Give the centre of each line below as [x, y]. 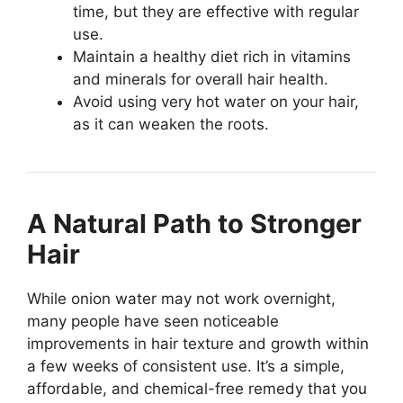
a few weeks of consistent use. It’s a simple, [186, 367]
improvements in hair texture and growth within [198, 344]
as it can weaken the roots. [171, 125]
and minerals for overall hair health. [201, 80]
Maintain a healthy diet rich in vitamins [212, 57]
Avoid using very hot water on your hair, [216, 102]
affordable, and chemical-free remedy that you [197, 389]
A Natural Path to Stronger [194, 224]
